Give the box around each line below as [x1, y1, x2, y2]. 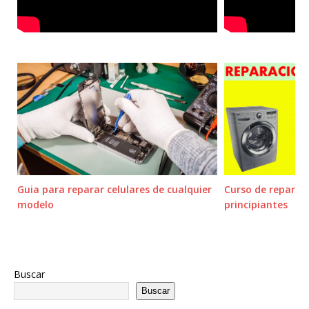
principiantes [224, 197, 288, 211]
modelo [17, 197, 54, 211]
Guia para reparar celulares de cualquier [17, 182, 212, 196]
